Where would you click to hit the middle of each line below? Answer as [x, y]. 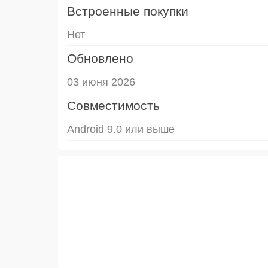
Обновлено [100, 58]
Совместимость [113, 105]
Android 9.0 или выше [121, 129]
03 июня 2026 [101, 82]
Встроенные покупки [128, 11]
